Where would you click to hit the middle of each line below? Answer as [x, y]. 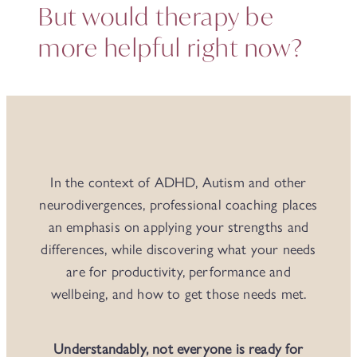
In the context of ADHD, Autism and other [178, 182]
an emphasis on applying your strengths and [178, 227]
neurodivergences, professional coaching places [178, 205]
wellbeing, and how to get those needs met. [178, 294]
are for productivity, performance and [178, 272]
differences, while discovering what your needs [178, 249]
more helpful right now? [171, 48]
